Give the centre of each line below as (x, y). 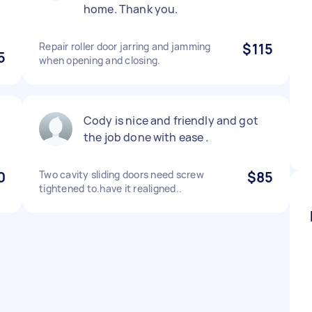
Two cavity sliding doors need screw (122, 174)
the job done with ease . (146, 137)
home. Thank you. (131, 9)
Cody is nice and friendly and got (171, 120)
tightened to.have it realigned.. (110, 188)
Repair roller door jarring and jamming (125, 46)
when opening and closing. (100, 60)
